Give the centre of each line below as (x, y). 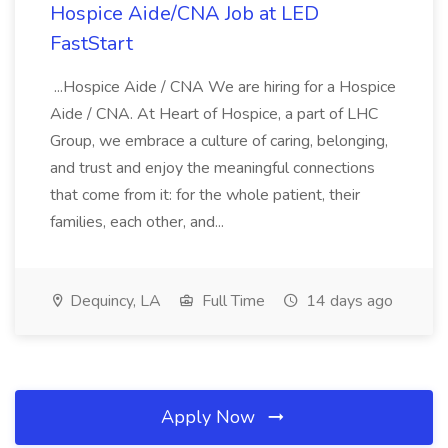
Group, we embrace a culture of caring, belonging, (219, 141)
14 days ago (347, 301)
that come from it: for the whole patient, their (205, 195)
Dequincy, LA (113, 301)
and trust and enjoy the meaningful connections (212, 168)
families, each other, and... (139, 222)
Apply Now (210, 417)
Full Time (231, 301)
